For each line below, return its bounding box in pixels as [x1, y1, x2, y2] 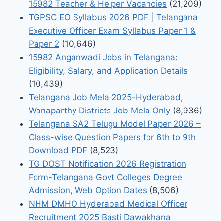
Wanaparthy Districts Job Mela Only [29, 105, 170, 115]
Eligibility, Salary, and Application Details [29, 65, 188, 75]
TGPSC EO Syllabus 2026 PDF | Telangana [29, 12, 198, 22]
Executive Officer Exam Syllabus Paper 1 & [29, 25, 196, 36]
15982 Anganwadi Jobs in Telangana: [29, 52, 178, 62]
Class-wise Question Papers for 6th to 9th [29, 132, 196, 142]
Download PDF [29, 145, 87, 155]
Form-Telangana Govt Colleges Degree [29, 172, 182, 182]
